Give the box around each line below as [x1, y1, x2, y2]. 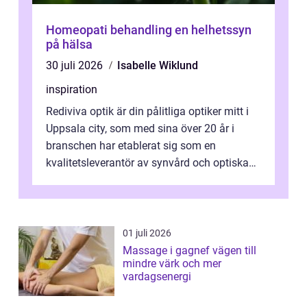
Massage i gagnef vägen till [123, 244, 212, 258]
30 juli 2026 [46, 59, 106, 73]
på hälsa [46, 37, 93, 52]
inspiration [46, 83, 97, 97]
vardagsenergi [123, 270, 191, 284]
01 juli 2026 [123, 228, 171, 239]
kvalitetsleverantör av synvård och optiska [46, 156, 249, 170]
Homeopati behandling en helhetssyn [46, 23, 175, 38]
